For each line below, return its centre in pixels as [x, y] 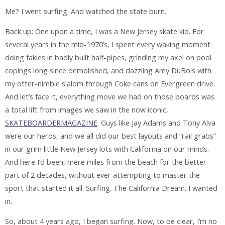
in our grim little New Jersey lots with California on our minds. [107, 149]
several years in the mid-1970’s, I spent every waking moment [108, 45]
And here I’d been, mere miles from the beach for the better [106, 162]
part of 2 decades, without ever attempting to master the [102, 175]
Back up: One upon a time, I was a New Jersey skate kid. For [104, 32]
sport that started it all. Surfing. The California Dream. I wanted [111, 188]
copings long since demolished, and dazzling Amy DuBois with [108, 71]
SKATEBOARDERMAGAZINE [51, 123]
